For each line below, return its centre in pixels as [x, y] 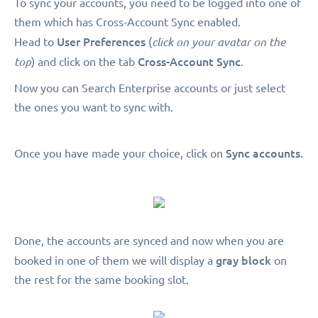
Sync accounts [263, 153]
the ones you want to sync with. [94, 108]
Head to [35, 42]
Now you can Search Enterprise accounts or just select [150, 88]
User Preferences [101, 42]
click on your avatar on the [219, 42]
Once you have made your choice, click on [120, 154]
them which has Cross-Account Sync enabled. [127, 22]
